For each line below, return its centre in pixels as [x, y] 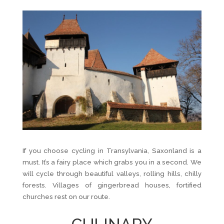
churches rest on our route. [66, 196]
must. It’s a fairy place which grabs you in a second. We [112, 162]
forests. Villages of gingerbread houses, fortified [112, 185]
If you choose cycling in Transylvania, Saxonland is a [112, 150]
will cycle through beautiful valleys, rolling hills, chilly [112, 173]
